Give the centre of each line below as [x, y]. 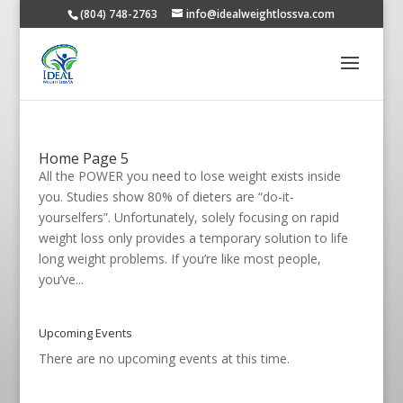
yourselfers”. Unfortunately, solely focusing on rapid [188, 217]
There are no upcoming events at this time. [164, 358]
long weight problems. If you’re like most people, [179, 259]
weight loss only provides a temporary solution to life [193, 238]
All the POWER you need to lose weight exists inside [189, 176]
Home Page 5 [83, 158]
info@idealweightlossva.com [261, 14]
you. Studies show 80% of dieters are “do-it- [166, 197]
